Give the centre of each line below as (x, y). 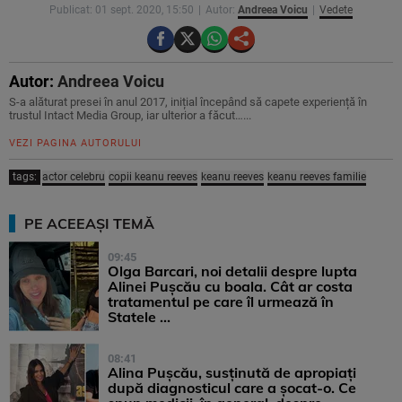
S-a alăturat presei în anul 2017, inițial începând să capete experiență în (188, 102)
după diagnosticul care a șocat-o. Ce (232, 388)
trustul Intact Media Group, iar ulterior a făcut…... (130, 116)
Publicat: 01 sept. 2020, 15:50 (122, 10)
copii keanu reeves (153, 177)
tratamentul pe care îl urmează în (221, 302)
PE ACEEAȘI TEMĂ (89, 224)
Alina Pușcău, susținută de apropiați (232, 373)
